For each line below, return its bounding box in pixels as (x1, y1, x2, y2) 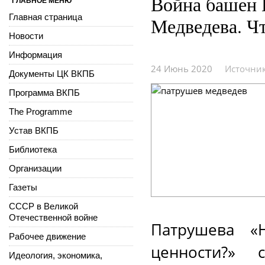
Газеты (9, 182, 37, 192)
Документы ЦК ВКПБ (9, 68, 95, 79)
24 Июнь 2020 (151, 62, 212, 75)
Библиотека (9, 144, 57, 154)
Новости (9, 30, 43, 41)
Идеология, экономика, (9, 250, 102, 260)
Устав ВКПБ (9, 125, 59, 135)
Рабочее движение (9, 231, 86, 241)
